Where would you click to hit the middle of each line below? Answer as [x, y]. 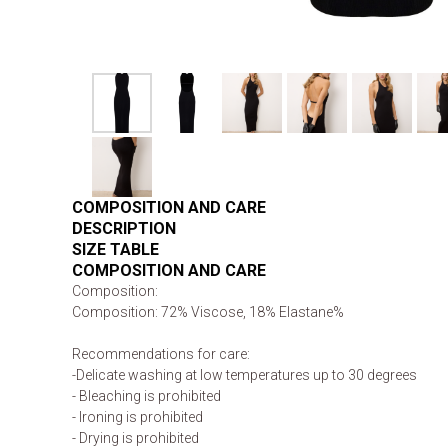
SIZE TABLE [115, 249]
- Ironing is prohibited [137, 417]
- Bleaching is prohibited [146, 396]
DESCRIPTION [124, 228]
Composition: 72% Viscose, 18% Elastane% [208, 312]
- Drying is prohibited [135, 438]
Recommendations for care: [161, 354]
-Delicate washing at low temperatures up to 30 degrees [244, 375]
